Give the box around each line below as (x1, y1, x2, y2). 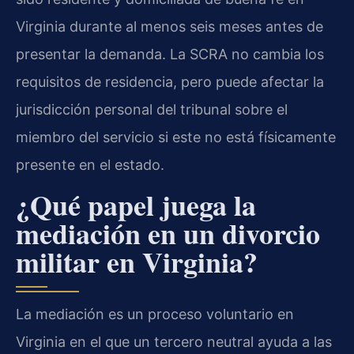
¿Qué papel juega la (16, 183, 256, 225)
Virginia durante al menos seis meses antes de (16, 18, 323, 36)
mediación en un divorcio (16, 212, 320, 254)
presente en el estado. (16, 156, 164, 174)
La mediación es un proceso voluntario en (16, 305, 294, 322)
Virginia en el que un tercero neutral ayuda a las (16, 333, 332, 350)
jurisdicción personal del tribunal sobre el (16, 101, 288, 119)
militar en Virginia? (16, 240, 258, 282)
